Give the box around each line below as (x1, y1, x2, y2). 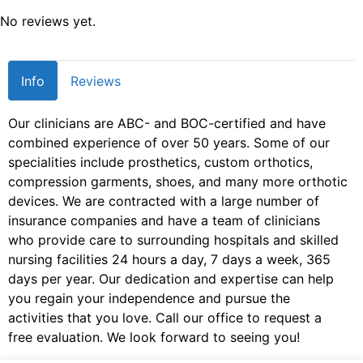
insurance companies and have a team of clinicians (8, 212, 320, 229)
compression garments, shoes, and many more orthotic (8, 173, 348, 190)
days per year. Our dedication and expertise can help (8, 271, 334, 288)
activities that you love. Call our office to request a (8, 310, 322, 327)
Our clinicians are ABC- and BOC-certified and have (8, 115, 326, 132)
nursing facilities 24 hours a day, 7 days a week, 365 (8, 251, 331, 268)
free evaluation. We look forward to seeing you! (8, 329, 300, 346)
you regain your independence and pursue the (8, 290, 290, 307)
